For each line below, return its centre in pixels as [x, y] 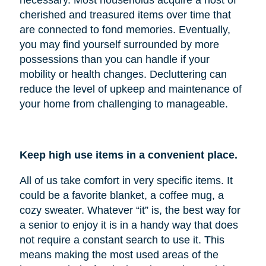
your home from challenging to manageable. [123, 104]
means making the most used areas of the [119, 254]
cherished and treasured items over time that [125, 15]
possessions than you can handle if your [114, 59]
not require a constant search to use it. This [122, 240]
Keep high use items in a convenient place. [128, 155]
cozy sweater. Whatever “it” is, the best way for [130, 210]
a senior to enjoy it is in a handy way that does [129, 225]
